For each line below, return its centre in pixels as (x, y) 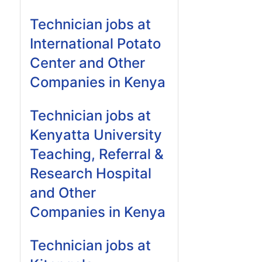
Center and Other (87, 63)
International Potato (95, 44)
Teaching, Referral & (97, 154)
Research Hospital (91, 173)
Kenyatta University (96, 135)
